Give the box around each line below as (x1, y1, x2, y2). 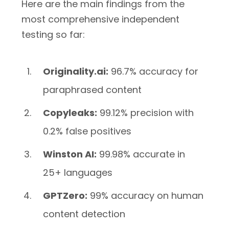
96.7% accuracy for (108, 65, 199, 78)
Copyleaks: (43, 106, 98, 119)
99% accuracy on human (87, 189, 204, 202)
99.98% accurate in (97, 148, 186, 161)
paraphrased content (43, 83, 142, 96)
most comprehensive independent (21, 13, 179, 26)
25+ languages (43, 166, 113, 179)
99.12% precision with (97, 106, 194, 119)
